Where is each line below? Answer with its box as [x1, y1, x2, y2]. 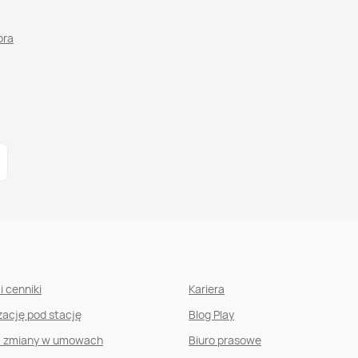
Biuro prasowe [189, 332, 261, 348]
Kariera [189, 281, 225, 296]
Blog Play [189, 307, 234, 322]
